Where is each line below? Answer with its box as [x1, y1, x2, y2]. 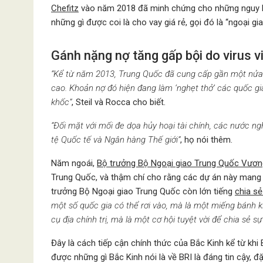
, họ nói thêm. [180, 134, 232, 145]
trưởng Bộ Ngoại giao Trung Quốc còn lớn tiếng [51, 186, 235, 197]
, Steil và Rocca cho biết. [72, 96, 166, 107]
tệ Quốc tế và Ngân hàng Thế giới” [51, 134, 180, 145]
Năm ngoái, [51, 157, 97, 168]
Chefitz [51, 2, 79, 14]
